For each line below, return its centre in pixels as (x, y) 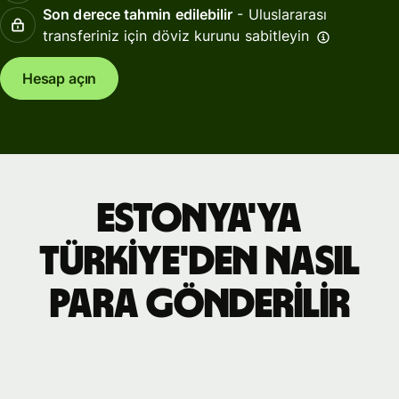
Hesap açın (60, 79)
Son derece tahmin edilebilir (138, 14)
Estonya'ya (199, 219)
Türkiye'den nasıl (199, 261)
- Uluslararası (280, 14)
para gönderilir (199, 304)
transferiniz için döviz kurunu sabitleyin (176, 35)
